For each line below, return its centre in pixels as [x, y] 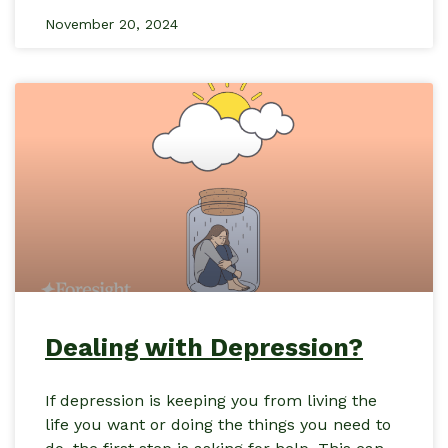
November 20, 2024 [111, 24]
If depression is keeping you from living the [211, 401]
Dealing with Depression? [204, 348]
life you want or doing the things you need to [218, 425]
